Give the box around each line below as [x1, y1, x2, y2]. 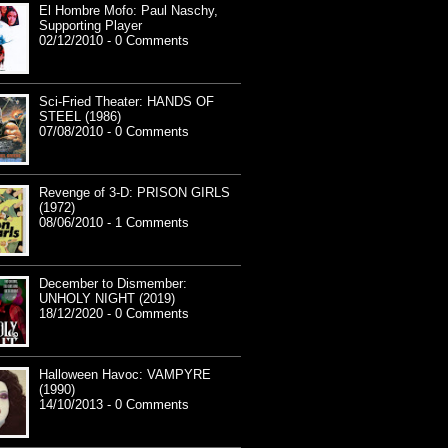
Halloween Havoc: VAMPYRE [39, 367, 211, 383]
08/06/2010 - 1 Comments [39, 215, 189, 231]
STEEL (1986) [39, 109, 121, 125]
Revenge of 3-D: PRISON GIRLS [39, 185, 230, 201]
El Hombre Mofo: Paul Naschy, [39, 3, 218, 19]
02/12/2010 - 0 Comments [39, 33, 189, 49]
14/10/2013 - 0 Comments [39, 397, 189, 413]
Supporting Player [39, 18, 142, 34]
